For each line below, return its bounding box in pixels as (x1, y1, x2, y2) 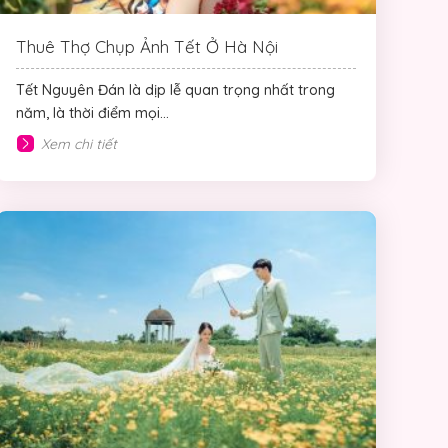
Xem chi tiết (41, 134, 117, 153)
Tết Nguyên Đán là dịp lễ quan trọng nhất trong (16, 80, 335, 99)
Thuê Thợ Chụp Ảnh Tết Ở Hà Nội (16, 35, 278, 57)
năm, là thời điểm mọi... (16, 103, 169, 122)
